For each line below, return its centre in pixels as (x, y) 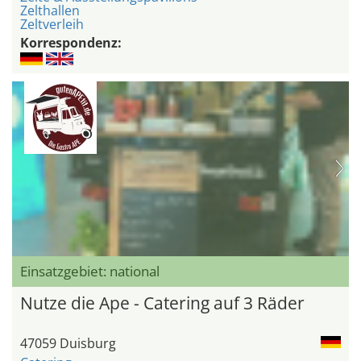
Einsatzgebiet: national (90, 272)
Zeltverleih (52, 24)
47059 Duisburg (68, 344)
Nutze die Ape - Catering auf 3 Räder (162, 303)
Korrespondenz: (71, 42)
